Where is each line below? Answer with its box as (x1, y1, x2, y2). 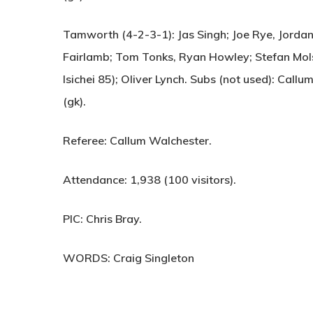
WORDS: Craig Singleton (63, 251, 194, 265)
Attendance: (63, 173, 127, 187)
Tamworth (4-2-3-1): (63, 27, 175, 42)
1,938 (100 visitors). (127, 173, 236, 187)
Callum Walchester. (107, 133, 212, 148)
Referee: (63, 133, 107, 148)
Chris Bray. (83, 212, 142, 226)
